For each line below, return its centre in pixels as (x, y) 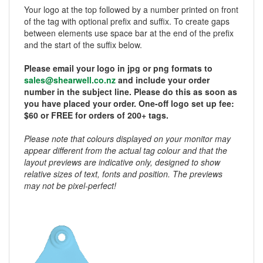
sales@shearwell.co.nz (70, 80)
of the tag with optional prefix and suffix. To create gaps (127, 21)
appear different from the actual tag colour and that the (126, 150)
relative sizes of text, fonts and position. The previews (123, 174)
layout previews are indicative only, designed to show (122, 162)
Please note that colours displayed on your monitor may (127, 139)
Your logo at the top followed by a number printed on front (131, 9)
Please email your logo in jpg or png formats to (118, 68)
